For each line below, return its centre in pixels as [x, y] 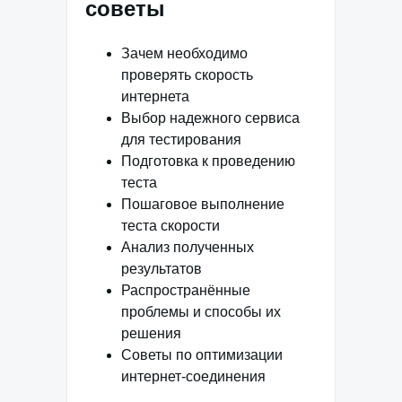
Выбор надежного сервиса [210, 118]
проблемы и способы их [201, 311]
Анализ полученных [188, 247]
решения [151, 333]
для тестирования [181, 139]
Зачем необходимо [184, 53]
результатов [162, 268]
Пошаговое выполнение [203, 204]
